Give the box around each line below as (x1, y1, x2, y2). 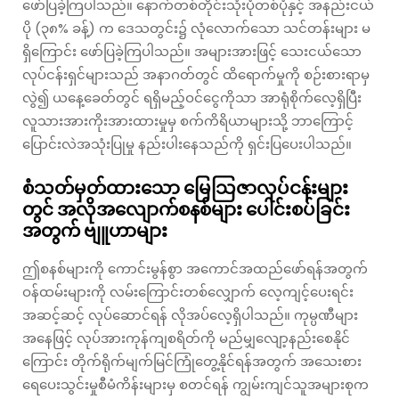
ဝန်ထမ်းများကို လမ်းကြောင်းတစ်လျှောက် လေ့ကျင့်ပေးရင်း (22, 281, 354, 301)
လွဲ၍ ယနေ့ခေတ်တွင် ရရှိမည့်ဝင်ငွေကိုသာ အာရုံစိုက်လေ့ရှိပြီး (22, 87, 362, 107)
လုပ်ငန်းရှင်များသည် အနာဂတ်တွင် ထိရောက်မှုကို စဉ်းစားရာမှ (22, 64, 370, 84)
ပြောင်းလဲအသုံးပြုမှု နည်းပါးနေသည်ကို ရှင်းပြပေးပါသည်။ (22, 134, 352, 153)
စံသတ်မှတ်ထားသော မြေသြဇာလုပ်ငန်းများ (22, 175, 348, 200)
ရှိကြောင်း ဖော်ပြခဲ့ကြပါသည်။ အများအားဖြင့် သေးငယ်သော (22, 41, 362, 61)
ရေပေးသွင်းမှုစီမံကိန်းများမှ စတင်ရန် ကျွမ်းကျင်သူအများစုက (22, 374, 369, 394)
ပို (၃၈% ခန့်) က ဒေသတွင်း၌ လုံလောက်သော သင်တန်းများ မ (22, 18, 370, 37)
